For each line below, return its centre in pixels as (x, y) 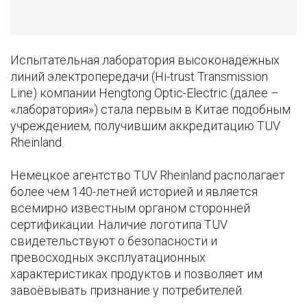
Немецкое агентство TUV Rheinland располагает (148, 175)
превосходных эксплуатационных (108, 258)
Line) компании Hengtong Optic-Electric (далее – (145, 93)
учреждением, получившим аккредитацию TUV (145, 126)
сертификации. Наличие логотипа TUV (119, 225)
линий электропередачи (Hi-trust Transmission (139, 77)
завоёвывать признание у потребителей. (127, 291)
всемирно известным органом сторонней (130, 208)
